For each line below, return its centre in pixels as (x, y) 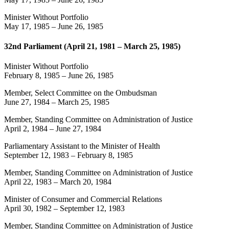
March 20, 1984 (86, 182)
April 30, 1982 (28, 209)
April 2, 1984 (26, 129)
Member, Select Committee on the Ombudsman (81, 93)
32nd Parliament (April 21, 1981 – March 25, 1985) (92, 46)
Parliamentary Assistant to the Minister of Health (82, 146)
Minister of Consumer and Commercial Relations (83, 199)
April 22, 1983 (28, 182)
